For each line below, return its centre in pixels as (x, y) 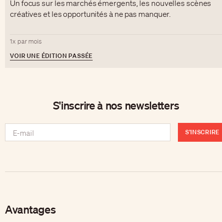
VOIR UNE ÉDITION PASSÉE (52, 56)
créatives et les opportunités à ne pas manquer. (91, 14)
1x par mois (26, 42)
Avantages (30, 209)
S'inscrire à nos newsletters (116, 105)
